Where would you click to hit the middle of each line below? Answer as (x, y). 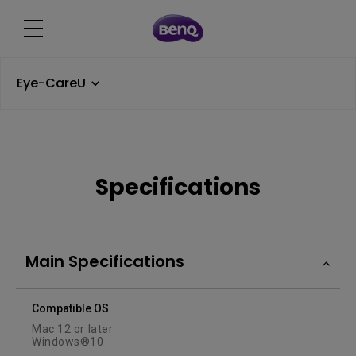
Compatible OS (70, 308)
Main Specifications (105, 261)
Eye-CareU (51, 83)
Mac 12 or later (73, 329)
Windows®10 (68, 342)
